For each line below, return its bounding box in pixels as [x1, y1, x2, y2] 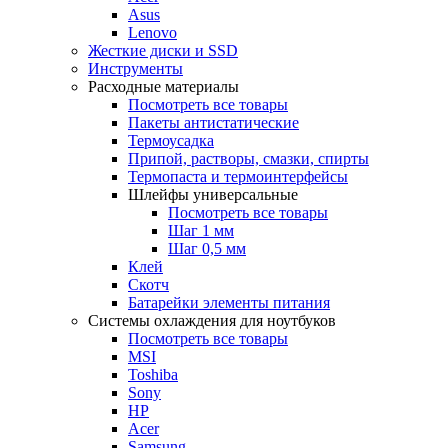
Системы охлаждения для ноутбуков [88, 312, 336, 329]
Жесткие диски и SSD [88, 42, 238, 59]
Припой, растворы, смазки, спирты [128, 150, 369, 167]
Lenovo [128, 24, 177, 41]
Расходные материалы [88, 78, 239, 95]
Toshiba [128, 366, 178, 383]
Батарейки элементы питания [128, 294, 330, 311]
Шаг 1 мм [168, 222, 234, 239]
